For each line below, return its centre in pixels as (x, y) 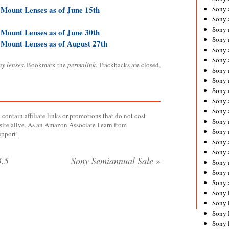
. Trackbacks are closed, (128, 65)
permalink (82, 65)
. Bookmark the (45, 65)
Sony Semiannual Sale (113, 161)
